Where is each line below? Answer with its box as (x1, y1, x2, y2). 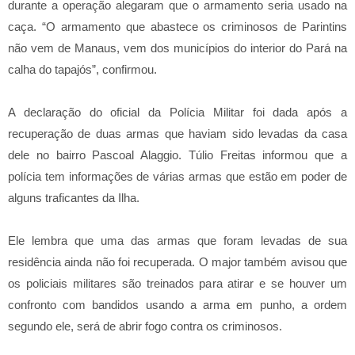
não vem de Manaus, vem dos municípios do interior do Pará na (8, 41, 347, 55)
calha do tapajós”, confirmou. (8, 63, 160, 76)
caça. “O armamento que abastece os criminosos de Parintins (8, 20, 347, 33)
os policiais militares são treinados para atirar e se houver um (8, 277, 347, 290)
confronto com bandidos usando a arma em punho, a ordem (8, 298, 347, 311)
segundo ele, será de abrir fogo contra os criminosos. (8, 319, 282, 333)
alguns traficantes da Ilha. (8, 191, 139, 204)
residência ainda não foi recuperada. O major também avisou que (8, 255, 347, 269)
